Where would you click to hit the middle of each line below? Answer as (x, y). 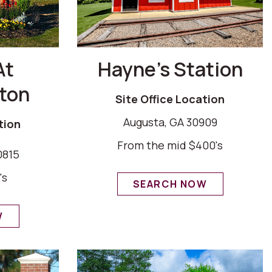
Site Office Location (170, 99)
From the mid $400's (170, 145)
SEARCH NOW (170, 184)
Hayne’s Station (170, 69)
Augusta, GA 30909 (170, 122)
